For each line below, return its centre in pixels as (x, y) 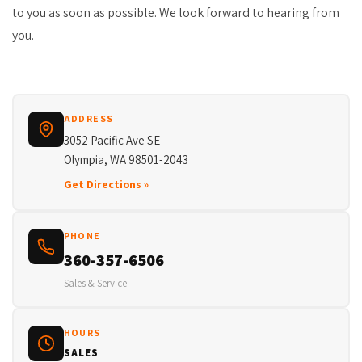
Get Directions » (106, 184)
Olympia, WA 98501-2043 (126, 159)
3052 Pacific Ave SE (112, 140)
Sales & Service (95, 283)
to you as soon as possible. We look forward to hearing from (176, 13)
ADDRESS (88, 118)
